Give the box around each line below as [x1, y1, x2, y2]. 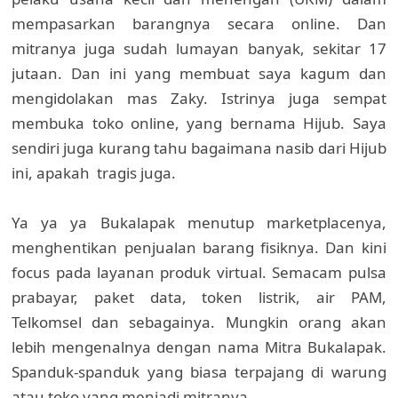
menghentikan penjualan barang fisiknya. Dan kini [12, 237, 386, 259]
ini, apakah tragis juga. [12, 163, 177, 184]
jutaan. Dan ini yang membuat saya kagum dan [12, 63, 386, 84]
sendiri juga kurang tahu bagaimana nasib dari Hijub [12, 138, 386, 159]
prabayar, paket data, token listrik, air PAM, [12, 287, 386, 308]
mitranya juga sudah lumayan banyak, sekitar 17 [12, 38, 386, 60]
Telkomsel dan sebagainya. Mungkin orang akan [12, 312, 386, 333]
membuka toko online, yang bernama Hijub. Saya [12, 113, 386, 134]
